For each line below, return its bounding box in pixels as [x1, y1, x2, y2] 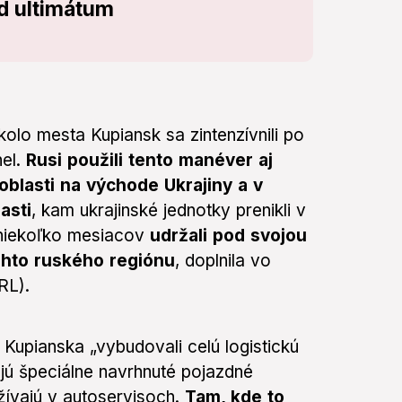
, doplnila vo [175, 250, 271, 272]
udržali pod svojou [150, 225, 307, 247]
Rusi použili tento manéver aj [26, 150, 273, 171]
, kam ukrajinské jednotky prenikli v [31, 200, 306, 222]
